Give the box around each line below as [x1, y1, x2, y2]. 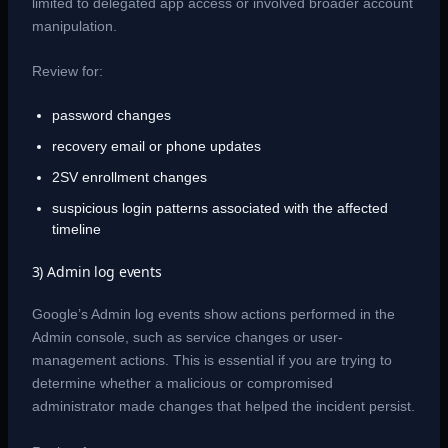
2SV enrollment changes [51, 169, 207, 186]
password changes [51, 107, 171, 124]
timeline [51, 221, 101, 238]
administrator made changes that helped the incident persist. [31, 398, 415, 415]
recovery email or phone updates [51, 138, 261, 155]
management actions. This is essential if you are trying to [31, 352, 392, 369]
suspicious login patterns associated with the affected [51, 200, 388, 217]
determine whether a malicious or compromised [31, 375, 333, 392]
